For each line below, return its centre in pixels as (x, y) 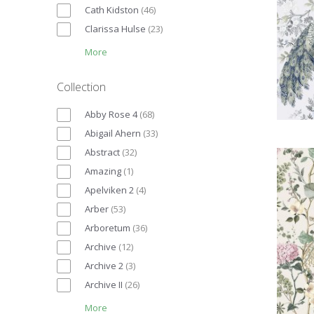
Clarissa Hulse (115, 28)
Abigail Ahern (113, 133)
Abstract (102, 152)
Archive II (104, 284)
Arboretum (108, 227)
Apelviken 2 (109, 190)
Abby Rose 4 (111, 114)
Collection (81, 87)
